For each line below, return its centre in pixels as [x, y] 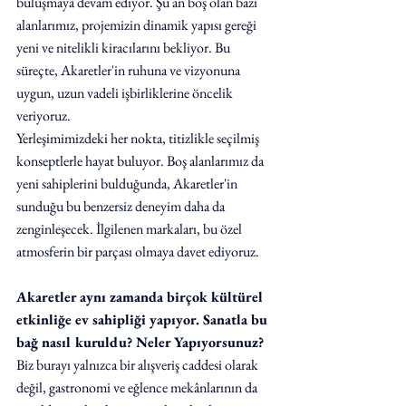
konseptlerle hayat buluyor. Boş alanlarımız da [141, 161]
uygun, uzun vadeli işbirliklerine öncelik [126, 93]
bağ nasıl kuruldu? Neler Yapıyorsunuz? [140, 342]
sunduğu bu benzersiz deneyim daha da [122, 206]
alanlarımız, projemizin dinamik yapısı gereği [138, 25]
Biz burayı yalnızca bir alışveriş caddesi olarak [139, 365]
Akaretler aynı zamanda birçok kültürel [142, 297]
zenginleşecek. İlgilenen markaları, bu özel [130, 229]
